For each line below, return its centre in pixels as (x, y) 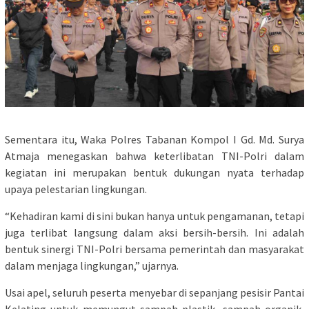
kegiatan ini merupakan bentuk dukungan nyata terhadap (154, 172)
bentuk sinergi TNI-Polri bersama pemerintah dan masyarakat (154, 249)
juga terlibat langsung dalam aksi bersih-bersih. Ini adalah (154, 232)
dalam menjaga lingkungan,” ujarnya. (92, 265)
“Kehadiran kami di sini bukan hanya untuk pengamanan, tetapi (154, 216)
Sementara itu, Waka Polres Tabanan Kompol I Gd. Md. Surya (154, 139)
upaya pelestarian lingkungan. (76, 189)
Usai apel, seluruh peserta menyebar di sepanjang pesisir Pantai (154, 292)
